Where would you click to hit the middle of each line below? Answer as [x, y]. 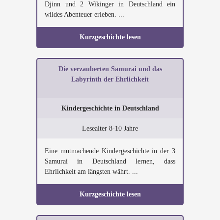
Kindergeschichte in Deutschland [110, 108]
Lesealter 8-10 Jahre [110, 128]
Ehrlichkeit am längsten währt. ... [91, 172]
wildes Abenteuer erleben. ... [84, 14]
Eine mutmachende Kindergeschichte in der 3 [110, 151]
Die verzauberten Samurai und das [110, 69]
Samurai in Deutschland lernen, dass [110, 161]
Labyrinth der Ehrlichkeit [110, 79]
